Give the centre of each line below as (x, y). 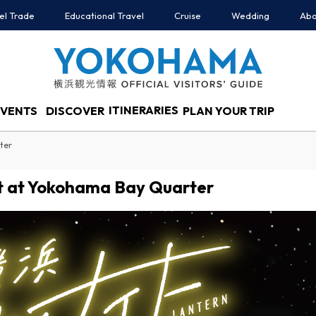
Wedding (250, 16)
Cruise (188, 16)
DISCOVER (75, 110)
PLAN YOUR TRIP (229, 110)
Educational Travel (104, 16)
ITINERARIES (144, 110)
